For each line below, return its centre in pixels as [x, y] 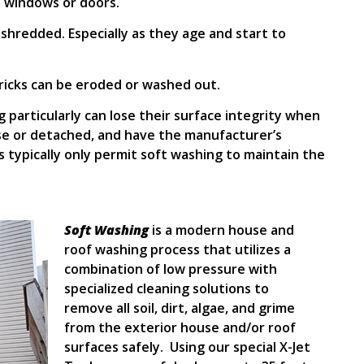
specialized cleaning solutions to [167, 288]
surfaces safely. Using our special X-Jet [188, 347]
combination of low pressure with [171, 269]
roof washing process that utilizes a [178, 249]
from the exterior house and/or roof [180, 327]
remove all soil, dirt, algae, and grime [180, 308]
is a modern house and [223, 230]
